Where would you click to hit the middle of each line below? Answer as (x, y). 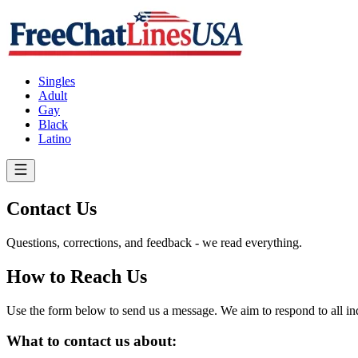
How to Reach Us (77, 276)
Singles (57, 81)
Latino (55, 139)
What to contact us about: (91, 341)
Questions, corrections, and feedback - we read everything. (154, 242)
